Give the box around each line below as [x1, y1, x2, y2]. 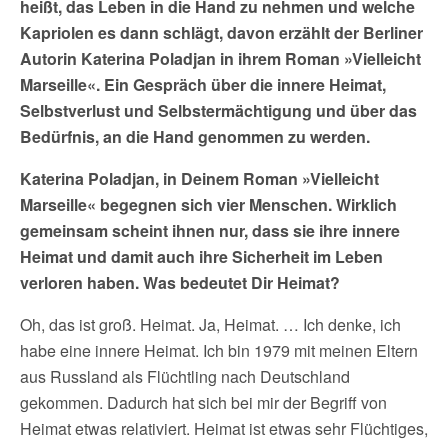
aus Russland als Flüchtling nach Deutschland [20, 365, 350, 388]
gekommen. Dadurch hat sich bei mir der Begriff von [20, 391, 387, 414]
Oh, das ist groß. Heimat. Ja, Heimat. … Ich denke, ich [20, 313, 401, 336]
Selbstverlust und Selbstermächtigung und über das [20, 99, 417, 122]
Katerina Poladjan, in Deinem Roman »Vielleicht [20, 167, 379, 190]
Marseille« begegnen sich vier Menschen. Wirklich [20, 193, 397, 216]
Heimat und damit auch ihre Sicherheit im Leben [20, 245, 383, 268]
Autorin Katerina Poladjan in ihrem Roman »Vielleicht [20, 47, 421, 70]
